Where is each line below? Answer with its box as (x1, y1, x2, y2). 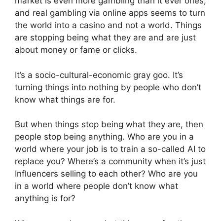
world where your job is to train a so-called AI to (15, 144, 206, 154)
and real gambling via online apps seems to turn (15, 8, 205, 18)
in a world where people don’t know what (15, 181, 178, 191)
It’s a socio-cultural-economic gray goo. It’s (15, 70, 183, 80)
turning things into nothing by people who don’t (15, 82, 201, 92)
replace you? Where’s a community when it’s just (15, 156, 206, 166)
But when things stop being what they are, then (15, 119, 203, 129)
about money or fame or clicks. (15, 45, 137, 55)
